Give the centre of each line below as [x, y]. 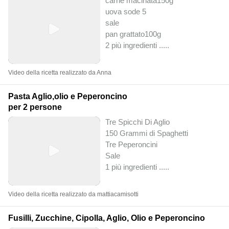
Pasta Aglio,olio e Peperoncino [68, 96]
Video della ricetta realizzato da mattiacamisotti [73, 194]
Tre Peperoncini [131, 144]
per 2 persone [35, 107]
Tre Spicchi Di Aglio [138, 122]
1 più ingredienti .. [134, 167]
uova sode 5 [126, 11]
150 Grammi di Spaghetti [147, 133]
